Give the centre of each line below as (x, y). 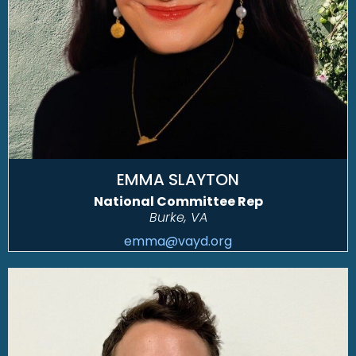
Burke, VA (178, 218)
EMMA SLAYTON (178, 180)
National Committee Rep (178, 202)
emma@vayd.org (178, 242)
